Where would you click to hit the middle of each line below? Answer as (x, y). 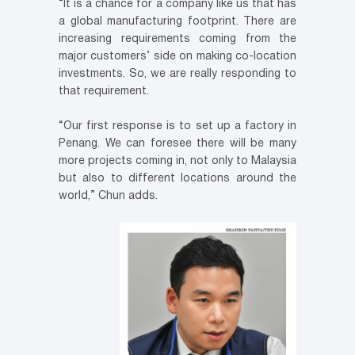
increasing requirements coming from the (177, 40)
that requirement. (104, 92)
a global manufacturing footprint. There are (177, 22)
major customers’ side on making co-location (177, 57)
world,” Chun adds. (108, 197)
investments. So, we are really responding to (177, 74)
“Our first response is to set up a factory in (177, 127)
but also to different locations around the (177, 179)
